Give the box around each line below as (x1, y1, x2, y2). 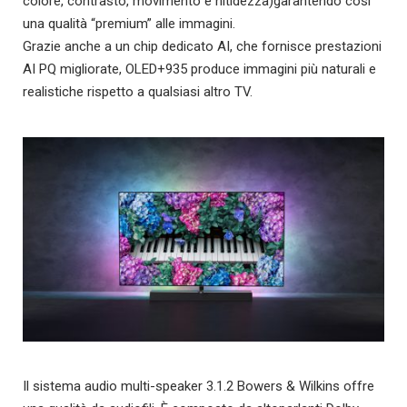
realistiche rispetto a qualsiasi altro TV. (23, 84, 253, 101)
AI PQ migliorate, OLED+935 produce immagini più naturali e (23, 61, 376, 78)
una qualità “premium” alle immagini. (23, 15, 235, 33)
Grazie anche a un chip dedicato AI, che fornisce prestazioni (23, 38, 382, 55)
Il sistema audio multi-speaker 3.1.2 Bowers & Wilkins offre (23, 377, 374, 394)
